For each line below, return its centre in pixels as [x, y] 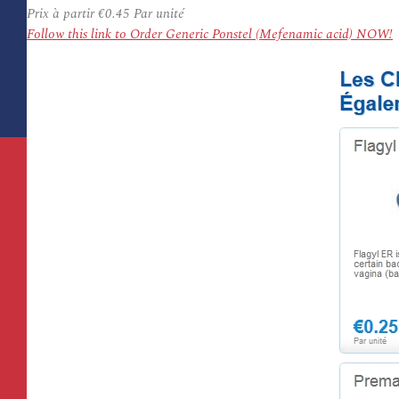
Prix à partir [62, 14]
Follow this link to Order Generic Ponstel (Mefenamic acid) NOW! [210, 34]
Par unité [157, 14]
